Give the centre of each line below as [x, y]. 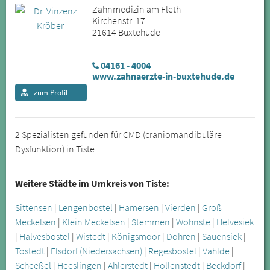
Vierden [181, 208]
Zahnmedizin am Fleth [136, 9]
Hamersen [139, 208]
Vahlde [216, 251]
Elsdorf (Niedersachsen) [96, 251]
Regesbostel [172, 251]
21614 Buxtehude [126, 32]
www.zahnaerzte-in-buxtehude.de [163, 76]
